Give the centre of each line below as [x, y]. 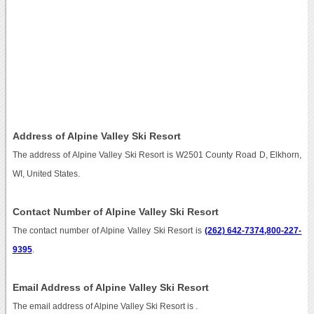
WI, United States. [46, 173]
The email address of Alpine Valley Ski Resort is [104, 306]
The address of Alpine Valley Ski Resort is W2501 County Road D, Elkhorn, [157, 155]
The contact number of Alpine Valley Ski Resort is [108, 230]
